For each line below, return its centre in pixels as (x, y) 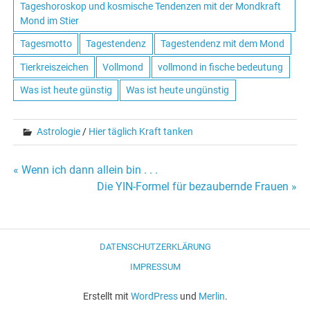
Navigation (60, 217)
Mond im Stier (49, 20)
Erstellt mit (107, 296)
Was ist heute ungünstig (178, 90)
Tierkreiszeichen (54, 67)
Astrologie (59, 132)
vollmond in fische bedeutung (221, 67)
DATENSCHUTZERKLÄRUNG (155, 246)
